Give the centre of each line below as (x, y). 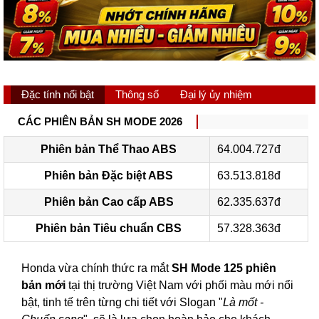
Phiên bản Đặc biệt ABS (109, 176)
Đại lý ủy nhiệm (216, 95)
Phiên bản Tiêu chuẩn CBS (109, 229)
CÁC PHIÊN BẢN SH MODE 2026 (100, 122)
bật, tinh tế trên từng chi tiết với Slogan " (122, 303)
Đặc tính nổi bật (58, 95)
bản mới (45, 286)
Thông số (137, 95)
